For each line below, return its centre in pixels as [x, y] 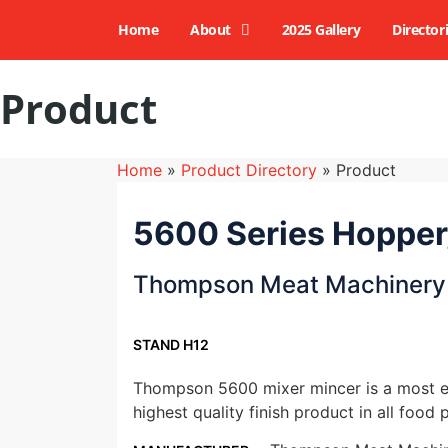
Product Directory [249, 170]
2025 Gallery [321, 29]
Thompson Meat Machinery [289, 284]
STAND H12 [171, 344]
